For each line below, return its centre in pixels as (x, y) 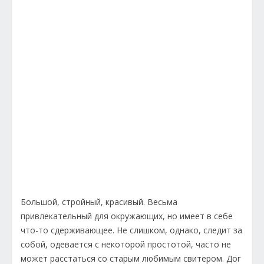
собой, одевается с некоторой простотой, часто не (126, 244)
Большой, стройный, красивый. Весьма (99, 202)
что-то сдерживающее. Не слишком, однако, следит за (131, 230)
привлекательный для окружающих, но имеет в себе (127, 216)
